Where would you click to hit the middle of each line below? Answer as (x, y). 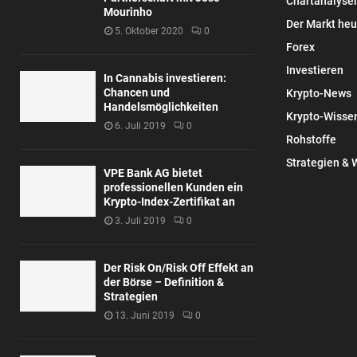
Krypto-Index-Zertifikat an (169, 202)
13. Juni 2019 (145, 316)
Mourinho (128, 12)
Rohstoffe (311, 140)
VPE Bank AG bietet (153, 173)
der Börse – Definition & (164, 282)
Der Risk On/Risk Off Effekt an (178, 268)
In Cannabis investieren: (165, 78)
